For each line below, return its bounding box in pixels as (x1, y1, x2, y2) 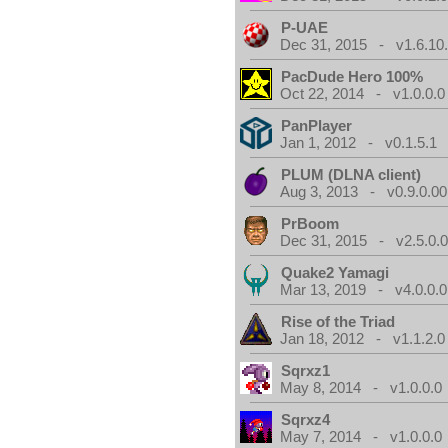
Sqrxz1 (281, 362, 331, 379)
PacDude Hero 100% (281, 68, 424, 85)
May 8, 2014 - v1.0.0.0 (280, 379, 443, 396)
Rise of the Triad (281, 313, 396, 330)
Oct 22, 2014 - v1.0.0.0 (280, 85, 446, 102)
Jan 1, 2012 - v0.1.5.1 (280, 134, 438, 151)
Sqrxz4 (281, 411, 331, 428)
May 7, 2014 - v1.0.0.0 (280, 428, 443, 445)
